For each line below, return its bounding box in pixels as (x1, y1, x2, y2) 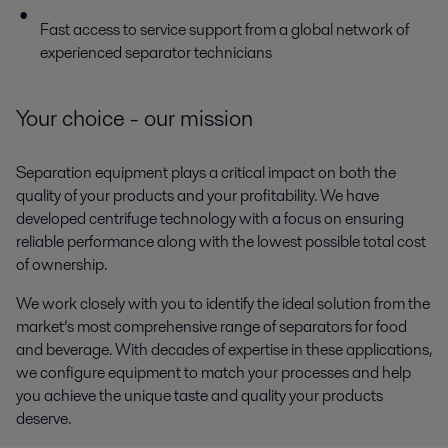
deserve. (16, 406, 71, 430)
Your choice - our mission (16, 102, 253, 135)
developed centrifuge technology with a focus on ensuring (16, 206, 404, 230)
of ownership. (16, 252, 107, 276)
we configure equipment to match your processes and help (16, 360, 411, 384)
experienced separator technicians (40, 41, 272, 65)
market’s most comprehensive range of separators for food (16, 314, 407, 338)
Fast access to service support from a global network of (40, 18, 409, 42)
